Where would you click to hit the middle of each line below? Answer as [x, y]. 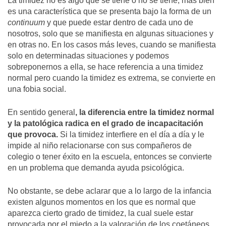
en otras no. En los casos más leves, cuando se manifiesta [112, 45]
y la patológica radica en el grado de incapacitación [105, 124]
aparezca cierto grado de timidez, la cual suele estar [100, 213]
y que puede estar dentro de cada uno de [119, 23]
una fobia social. [37, 89]
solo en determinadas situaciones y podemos [88, 56]
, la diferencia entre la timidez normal [145, 112]
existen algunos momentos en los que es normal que [102, 202]
